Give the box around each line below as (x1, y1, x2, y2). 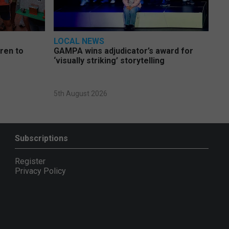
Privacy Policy (14, 166, 66, 176)
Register (14, 156, 45, 167)
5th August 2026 (53, 89, 107, 98)
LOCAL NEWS (53, 36, 104, 47)
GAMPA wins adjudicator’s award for (53, 46, 193, 56)
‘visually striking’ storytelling (53, 56, 165, 66)
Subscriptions (14, 133, 68, 144)
